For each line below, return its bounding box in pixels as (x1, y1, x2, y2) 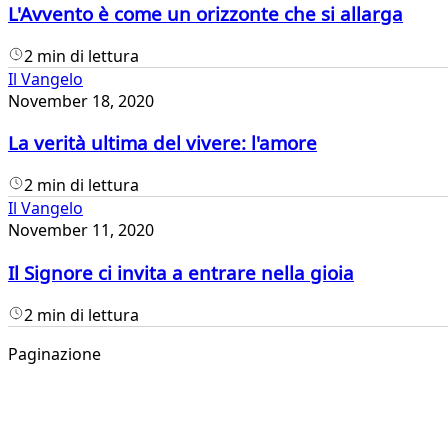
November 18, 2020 (8, 89, 154, 112)
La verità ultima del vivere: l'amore (8, 130, 317, 156)
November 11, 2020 (8, 219, 154, 242)
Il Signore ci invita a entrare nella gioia (8, 259, 354, 285)
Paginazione (8, 342, 101, 365)
